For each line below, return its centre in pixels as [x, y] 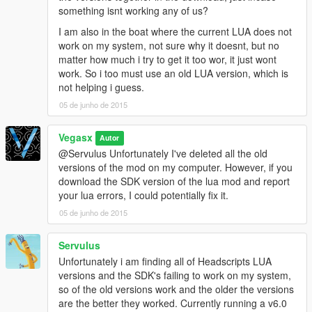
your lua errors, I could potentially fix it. [143, 195]
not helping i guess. [101, 87]
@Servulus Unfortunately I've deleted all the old [163, 153]
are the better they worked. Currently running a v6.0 [173, 303]
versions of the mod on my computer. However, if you [175, 167]
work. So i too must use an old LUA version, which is [173, 73]
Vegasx [76, 137]
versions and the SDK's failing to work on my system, [175, 275]
